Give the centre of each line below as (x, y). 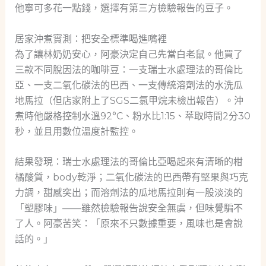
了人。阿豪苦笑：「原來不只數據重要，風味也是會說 (129, 224)
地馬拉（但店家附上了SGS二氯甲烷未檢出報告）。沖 (129, 100)
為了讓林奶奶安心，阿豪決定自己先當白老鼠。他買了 (129, 54)
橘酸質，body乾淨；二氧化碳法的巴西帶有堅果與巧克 (131, 178)
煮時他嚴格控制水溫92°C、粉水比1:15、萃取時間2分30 (132, 116)
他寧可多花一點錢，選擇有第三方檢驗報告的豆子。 (124, 8)
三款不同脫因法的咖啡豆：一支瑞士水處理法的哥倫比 (129, 69)
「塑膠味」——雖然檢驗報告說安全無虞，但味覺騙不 (129, 208)
